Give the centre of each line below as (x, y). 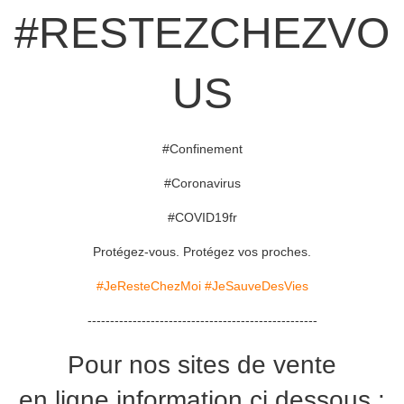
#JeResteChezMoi (148, 286)
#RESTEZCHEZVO (202, 33)
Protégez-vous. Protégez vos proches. (202, 252)
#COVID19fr (202, 218)
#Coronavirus (202, 184)
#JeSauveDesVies (256, 286)
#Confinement (202, 149)
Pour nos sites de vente (202, 365)
